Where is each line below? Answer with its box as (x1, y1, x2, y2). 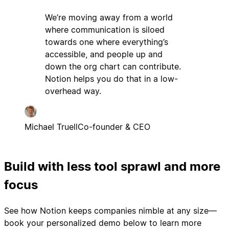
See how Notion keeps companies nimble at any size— (4, 205, 217, 216)
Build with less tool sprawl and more (4, 158, 220, 174)
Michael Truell (25, 121, 78, 132)
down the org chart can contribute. (45, 61, 181, 72)
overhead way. (45, 85, 101, 96)
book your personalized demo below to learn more (4, 217, 201, 228)
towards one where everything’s (45, 36, 168, 47)
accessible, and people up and (45, 49, 163, 59)
